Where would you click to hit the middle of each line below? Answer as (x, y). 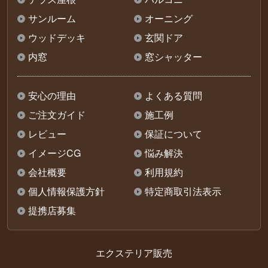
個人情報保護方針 (66, 191)
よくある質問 (173, 95)
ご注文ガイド (57, 114)
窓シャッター (173, 56)
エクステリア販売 (134, 252)
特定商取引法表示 (183, 191)
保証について (173, 133)
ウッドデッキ (57, 37)
